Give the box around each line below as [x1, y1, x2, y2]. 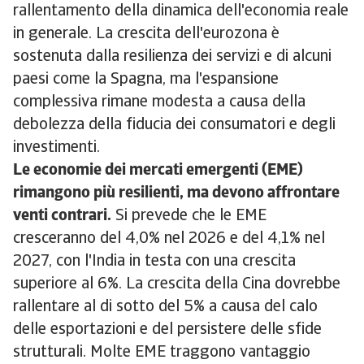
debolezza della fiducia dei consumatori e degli [13, 117, 336, 134]
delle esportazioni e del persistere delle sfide [13, 322, 322, 339]
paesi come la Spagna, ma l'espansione [13, 71, 279, 89]
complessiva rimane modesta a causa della [13, 94, 305, 111]
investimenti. [13, 140, 104, 157]
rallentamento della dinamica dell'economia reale [13, 3, 349, 20]
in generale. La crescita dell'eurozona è [13, 26, 279, 43]
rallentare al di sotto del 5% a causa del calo [13, 299, 318, 316]
